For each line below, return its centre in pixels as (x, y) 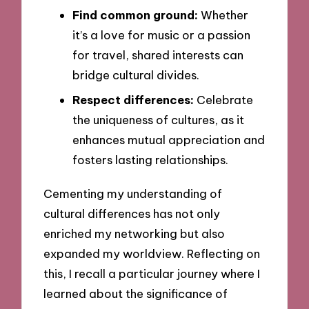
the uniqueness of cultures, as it (158, 119)
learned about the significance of (136, 294)
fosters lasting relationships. (150, 159)
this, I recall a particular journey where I (152, 274)
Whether (223, 14)
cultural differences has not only (132, 214)
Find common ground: (135, 14)
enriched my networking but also (134, 234)
